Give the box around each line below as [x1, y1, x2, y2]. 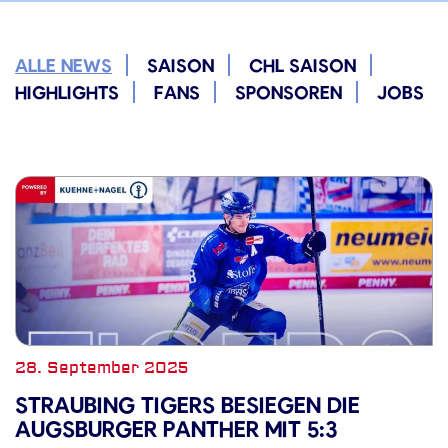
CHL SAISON [249, 54, 356, 76]
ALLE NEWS [15, 54, 112, 76]
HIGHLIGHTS [15, 81, 119, 103]
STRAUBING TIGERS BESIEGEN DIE [15, 391, 360, 417]
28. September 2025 [15, 358, 188, 378]
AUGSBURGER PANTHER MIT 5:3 [15, 415, 338, 441]
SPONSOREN [235, 81, 342, 103]
